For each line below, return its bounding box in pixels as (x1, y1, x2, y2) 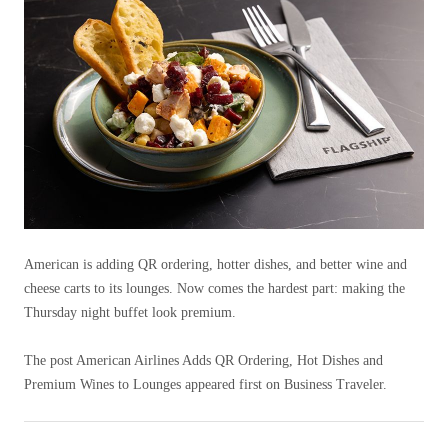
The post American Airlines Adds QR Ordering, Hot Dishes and (24, 353, 383, 368)
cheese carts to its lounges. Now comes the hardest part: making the (24, 281, 405, 296)
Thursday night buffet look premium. (24, 305, 236, 320)
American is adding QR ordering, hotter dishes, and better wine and (24, 257, 407, 272)
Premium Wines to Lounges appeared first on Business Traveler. (24, 377, 387, 392)
